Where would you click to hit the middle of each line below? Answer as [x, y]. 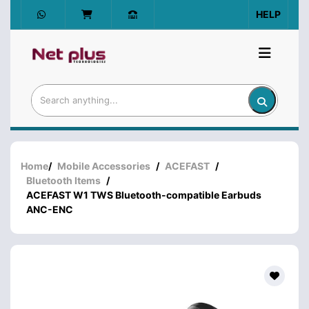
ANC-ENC [50, 209]
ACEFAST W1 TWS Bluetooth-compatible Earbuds [144, 195]
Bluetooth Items [63, 180]
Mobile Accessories [104, 166]
